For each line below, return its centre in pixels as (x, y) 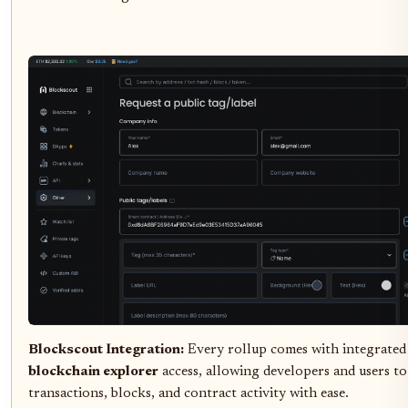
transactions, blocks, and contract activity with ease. (189, 393)
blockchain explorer (93, 372)
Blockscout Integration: (106, 350)
